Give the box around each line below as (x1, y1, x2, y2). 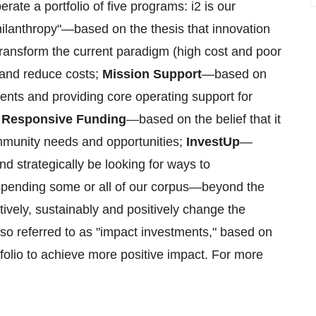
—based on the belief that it (126, 112, 281, 126)
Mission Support (102, 67, 202, 81)
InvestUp (186, 135, 240, 149)
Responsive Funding (1, 112, 126, 126)
